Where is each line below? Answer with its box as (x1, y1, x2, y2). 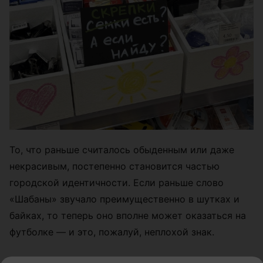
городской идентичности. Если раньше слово (9, 176, 224, 188)
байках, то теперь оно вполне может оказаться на (9, 209, 246, 221)
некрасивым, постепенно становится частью (9, 160, 220, 172)
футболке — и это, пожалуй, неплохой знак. (9, 225, 214, 238)
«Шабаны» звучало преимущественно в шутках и (9, 193, 240, 205)
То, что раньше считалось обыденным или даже (9, 143, 234, 156)
